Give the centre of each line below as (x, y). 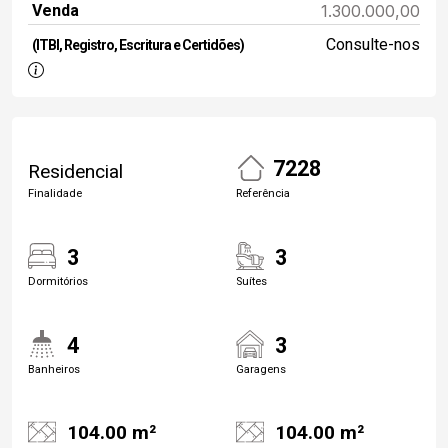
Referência (263, 193)
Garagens (261, 369)
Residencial (75, 171)
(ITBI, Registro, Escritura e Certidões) (138, 45)
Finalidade (55, 193)
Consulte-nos (372, 45)
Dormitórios (58, 281)
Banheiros (54, 369)
